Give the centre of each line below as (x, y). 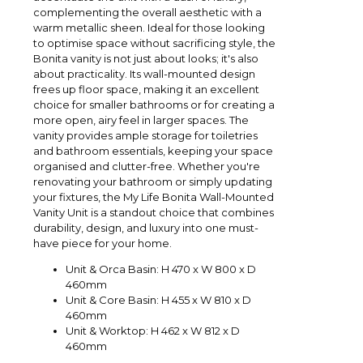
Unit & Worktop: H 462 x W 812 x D (153, 331)
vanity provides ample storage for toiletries (145, 136)
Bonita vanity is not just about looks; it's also (146, 59)
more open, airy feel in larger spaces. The (141, 120)
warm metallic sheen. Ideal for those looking (149, 28)
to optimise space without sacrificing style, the (154, 43)
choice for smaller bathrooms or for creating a (154, 105)
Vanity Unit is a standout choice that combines (154, 213)
